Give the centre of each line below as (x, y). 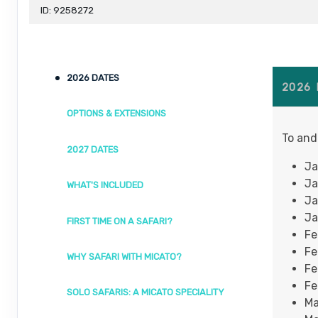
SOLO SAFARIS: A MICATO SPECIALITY (145, 292)
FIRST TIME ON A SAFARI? (119, 221)
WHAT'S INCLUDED (105, 185)
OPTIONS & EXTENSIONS (116, 114)
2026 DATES (93, 77)
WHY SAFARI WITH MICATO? (124, 256)
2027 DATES (92, 149)
